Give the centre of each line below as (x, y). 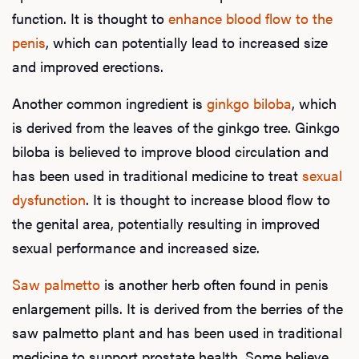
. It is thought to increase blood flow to (208, 199)
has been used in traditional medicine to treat (157, 175)
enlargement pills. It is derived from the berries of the (177, 308)
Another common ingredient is (109, 103)
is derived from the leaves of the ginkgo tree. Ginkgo (176, 127)
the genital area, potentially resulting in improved (166, 223)
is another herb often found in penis (214, 284)
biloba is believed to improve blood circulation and (170, 151)
